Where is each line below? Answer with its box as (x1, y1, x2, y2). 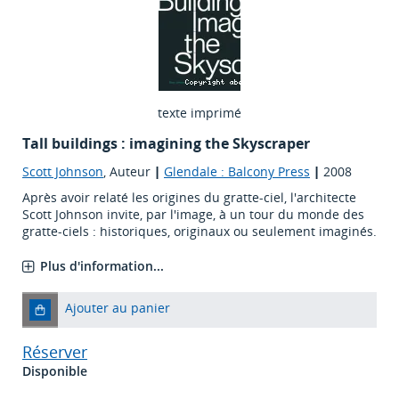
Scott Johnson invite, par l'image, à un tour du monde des (22, 206, 364, 224)
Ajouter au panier (65, 299, 170, 317)
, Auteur (103, 163, 154, 181)
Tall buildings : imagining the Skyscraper (22, 134, 310, 154)
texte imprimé (158, 104, 241, 122)
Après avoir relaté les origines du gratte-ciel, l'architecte (22, 189, 356, 207)
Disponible (22, 362, 87, 380)
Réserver (22, 341, 87, 363)
